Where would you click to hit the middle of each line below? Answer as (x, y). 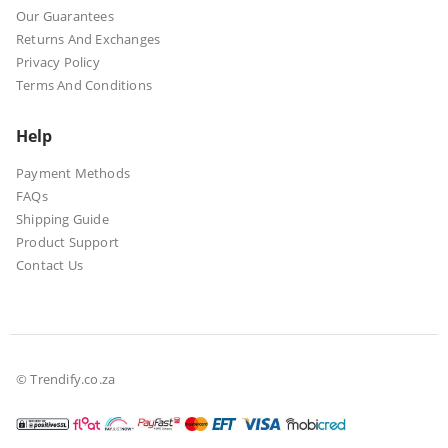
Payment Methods (73, 173)
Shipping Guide (62, 219)
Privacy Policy (58, 62)
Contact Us (49, 265)
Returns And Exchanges (88, 39)
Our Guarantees (65, 16)
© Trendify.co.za (66, 378)
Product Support (67, 242)
